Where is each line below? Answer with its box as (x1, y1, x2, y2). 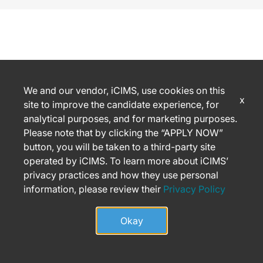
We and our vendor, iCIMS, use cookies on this (23, 85, 225, 96)
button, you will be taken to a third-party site (23, 141, 215, 153)
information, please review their (23, 183, 163, 195)
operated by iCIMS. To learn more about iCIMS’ (23, 155, 228, 167)
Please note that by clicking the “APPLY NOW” (23, 127, 223, 139)
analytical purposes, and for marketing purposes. (23, 113, 237, 124)
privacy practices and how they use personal (23, 169, 218, 181)
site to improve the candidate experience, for (23, 99, 219, 110)
